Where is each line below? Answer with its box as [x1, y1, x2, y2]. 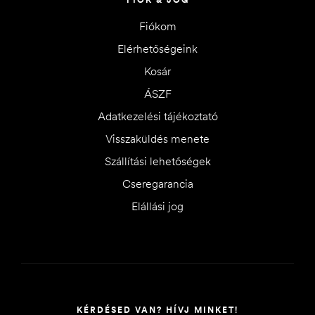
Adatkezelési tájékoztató [97, 109, 218, 124]
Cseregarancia [122, 176, 193, 191]
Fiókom [139, 19, 176, 34]
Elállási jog [131, 199, 184, 214]
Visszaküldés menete [105, 131, 210, 146]
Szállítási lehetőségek [104, 154, 211, 169]
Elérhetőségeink [117, 41, 198, 56]
